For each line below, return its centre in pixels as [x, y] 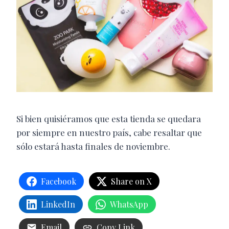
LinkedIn [58, 204]
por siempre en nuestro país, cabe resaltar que [109, 133]
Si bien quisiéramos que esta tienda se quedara [109, 119]
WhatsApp [129, 204]
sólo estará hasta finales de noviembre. [93, 146]
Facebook [59, 181]
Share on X [131, 181]
